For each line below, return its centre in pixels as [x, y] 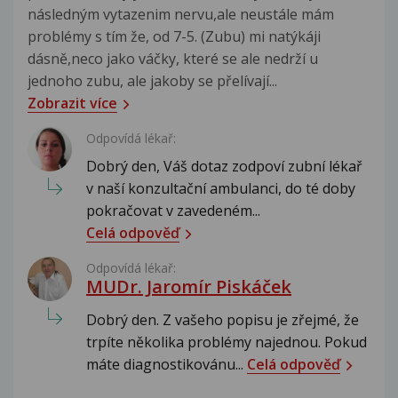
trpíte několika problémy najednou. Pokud [227, 342]
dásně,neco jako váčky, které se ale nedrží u [173, 58]
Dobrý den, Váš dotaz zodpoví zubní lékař [224, 166]
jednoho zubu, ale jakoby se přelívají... [152, 80]
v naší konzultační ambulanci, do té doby [221, 188]
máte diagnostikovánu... [167, 364]
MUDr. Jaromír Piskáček [189, 286]
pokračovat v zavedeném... [173, 210]
